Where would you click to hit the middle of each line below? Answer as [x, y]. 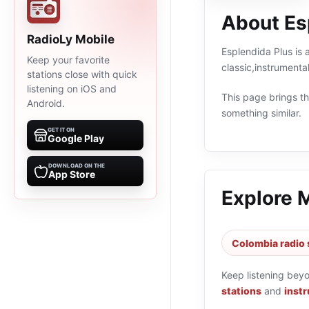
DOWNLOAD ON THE [77, 166]
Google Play [76, 138]
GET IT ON [61, 130]
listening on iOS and [72, 89]
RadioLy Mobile [71, 39]
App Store [72, 174]
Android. [46, 103]
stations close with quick [82, 74]
